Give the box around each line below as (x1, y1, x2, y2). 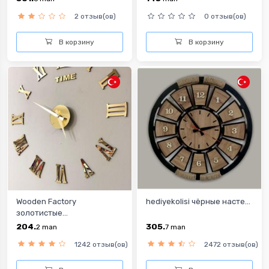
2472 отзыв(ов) (204, 240, 258, 249)
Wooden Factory (16, 196, 76, 206)
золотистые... (16, 208, 68, 217)
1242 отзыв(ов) (74, 240, 128, 249)
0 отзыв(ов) (204, 12, 246, 21)
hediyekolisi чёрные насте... (146, 196, 250, 206)
